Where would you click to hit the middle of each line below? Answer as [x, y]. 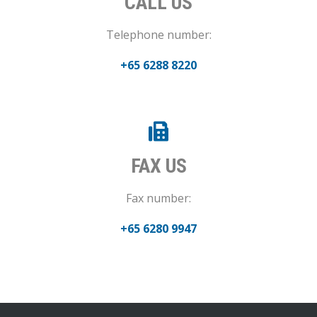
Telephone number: [158, 35]
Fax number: [158, 198]
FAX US [158, 166]
